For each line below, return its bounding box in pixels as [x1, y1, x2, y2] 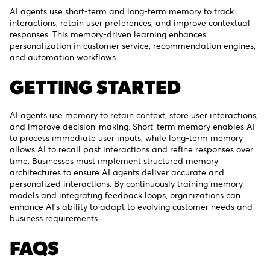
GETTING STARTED [10, 74, 181, 99]
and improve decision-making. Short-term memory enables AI [10, 121, 255, 132]
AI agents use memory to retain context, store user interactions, [10, 110, 258, 121]
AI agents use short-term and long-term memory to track [10, 6, 234, 17]
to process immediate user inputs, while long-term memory [10, 133, 243, 143]
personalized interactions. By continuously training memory [10, 178, 243, 189]
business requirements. [10, 213, 99, 224]
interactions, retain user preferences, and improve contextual [10, 17, 250, 28]
